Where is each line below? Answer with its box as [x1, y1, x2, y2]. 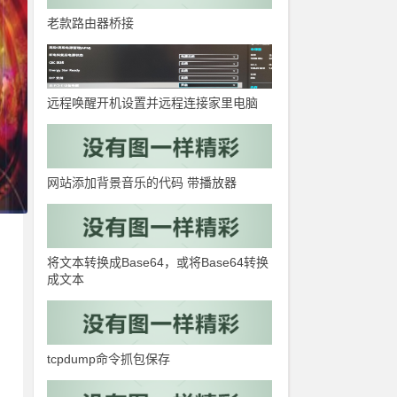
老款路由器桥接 [47, 16, 135, 30]
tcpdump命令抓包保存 [47, 352, 171, 366]
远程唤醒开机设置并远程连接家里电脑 [47, 96, 259, 110]
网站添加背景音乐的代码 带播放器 [47, 175, 237, 190]
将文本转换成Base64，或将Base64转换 [47, 255, 269, 269]
